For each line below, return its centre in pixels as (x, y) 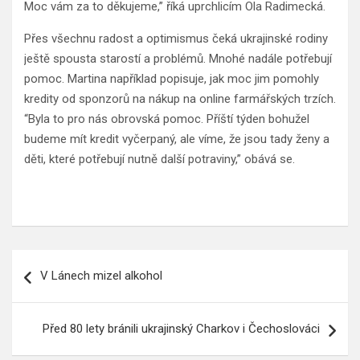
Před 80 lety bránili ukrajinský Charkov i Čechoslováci (181, 329)
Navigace (54, 262)
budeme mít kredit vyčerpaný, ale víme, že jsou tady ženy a (177, 139)
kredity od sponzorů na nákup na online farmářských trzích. (180, 99)
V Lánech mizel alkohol (101, 276)
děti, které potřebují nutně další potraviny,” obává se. (160, 160)
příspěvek (56, 313)
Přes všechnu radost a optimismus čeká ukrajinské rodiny (176, 39)
